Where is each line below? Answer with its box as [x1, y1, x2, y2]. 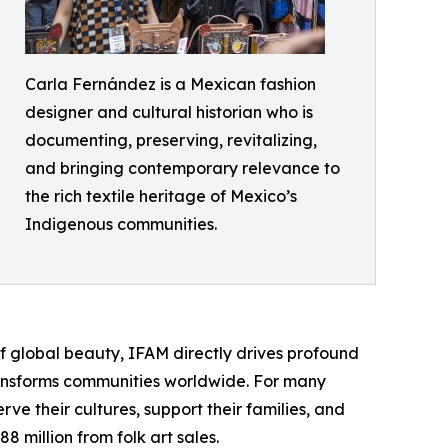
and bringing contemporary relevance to [25, 158, 340, 179]
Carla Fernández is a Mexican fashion [25, 74, 316, 95]
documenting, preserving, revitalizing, [25, 130, 317, 151]
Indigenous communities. [25, 214, 217, 235]
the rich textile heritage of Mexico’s [25, 186, 297, 207]
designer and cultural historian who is [25, 102, 313, 123]
